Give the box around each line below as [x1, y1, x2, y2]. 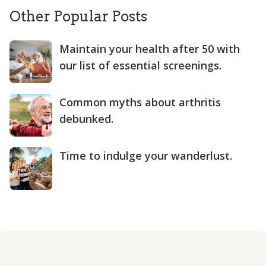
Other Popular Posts [9, 8, 147, 26]
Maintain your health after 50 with [59, 42, 240, 56]
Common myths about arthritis [59, 95, 221, 110]
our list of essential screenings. [59, 58, 221, 73]
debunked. [59, 112, 113, 126]
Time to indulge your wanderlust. [59, 148, 232, 163]
